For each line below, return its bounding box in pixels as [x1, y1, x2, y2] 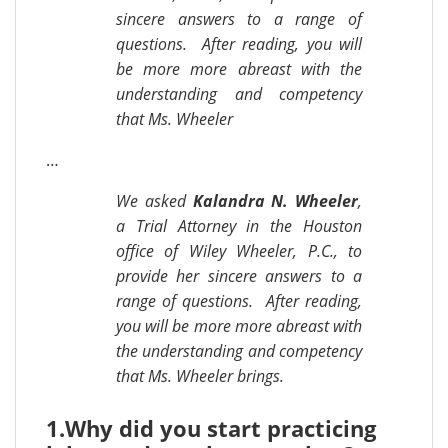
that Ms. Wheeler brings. [116, 365, 284, 387]
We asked [116, 190, 193, 212]
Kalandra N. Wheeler [192, 190, 358, 212]
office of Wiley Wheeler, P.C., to [116, 240, 362, 262]
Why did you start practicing [65, 413, 376, 443]
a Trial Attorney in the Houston [116, 215, 362, 237]
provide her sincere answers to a [116, 265, 362, 287]
